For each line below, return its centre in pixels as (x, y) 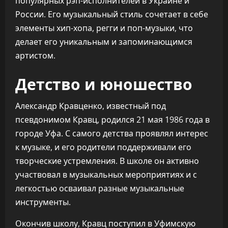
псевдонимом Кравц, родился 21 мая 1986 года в (112, 120)
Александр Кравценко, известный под (91, 106)
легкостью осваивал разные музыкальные (100, 188)
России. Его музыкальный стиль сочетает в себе (112, 14)
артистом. (35, 55)
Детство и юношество (104, 83)
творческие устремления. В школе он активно (107, 161)
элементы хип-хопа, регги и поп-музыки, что (104, 28)
